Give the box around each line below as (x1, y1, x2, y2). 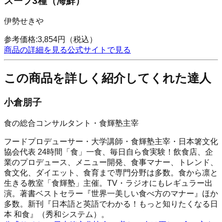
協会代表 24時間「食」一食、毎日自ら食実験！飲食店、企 (4, 147, 213, 156)
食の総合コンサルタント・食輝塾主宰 (4, 118, 139, 127)
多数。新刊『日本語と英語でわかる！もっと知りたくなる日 (4, 199, 218, 208)
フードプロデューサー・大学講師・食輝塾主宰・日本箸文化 (4, 137, 218, 146)
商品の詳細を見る (4, 46, 67, 55)
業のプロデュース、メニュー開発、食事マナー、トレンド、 (4, 158, 218, 166)
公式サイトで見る (67, 46, 131, 55)
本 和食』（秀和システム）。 (4, 210, 109, 219)
